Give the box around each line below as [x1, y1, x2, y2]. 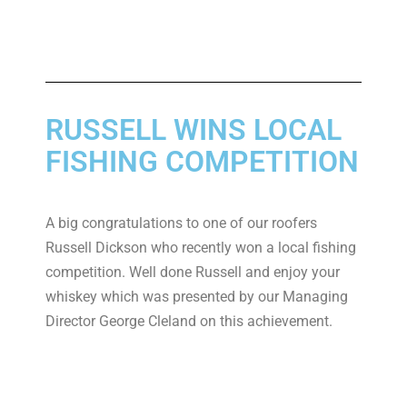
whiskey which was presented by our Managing [45, 287, 348, 305]
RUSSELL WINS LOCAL [45, 112, 342, 147]
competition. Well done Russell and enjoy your [45, 263, 340, 281]
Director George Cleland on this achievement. [45, 312, 333, 330]
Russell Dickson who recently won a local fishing [45, 238, 356, 256]
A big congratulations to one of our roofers [45, 213, 317, 232]
